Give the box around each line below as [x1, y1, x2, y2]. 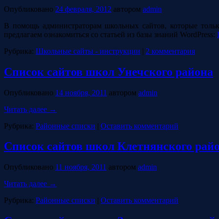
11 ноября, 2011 [55, 163, 107, 172]
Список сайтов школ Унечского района [4, 65, 213, 78]
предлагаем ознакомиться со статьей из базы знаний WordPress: [4, 30, 217, 39]
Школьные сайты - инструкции [36, 46, 140, 55]
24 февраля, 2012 [55, 4, 111, 13]
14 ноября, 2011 [55, 88, 107, 97]
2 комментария [146, 46, 195, 55]
